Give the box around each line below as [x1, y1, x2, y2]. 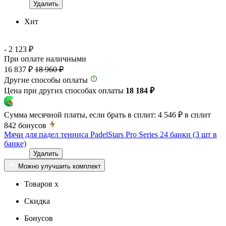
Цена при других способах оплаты [4, 86, 126, 95]
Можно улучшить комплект [18, 162, 101, 170]
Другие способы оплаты [4, 75, 88, 84]
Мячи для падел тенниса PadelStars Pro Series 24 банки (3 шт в [4, 130, 217, 139]
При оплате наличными [4, 54, 86, 63]
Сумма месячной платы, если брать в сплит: [4, 110, 156, 119]
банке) [4, 139, 26, 148]
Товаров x [24, 179, 59, 188]
